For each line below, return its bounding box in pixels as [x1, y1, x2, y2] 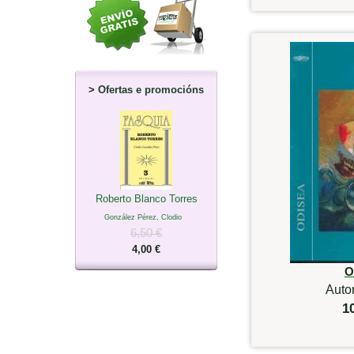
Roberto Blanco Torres [95, 192, 198, 205]
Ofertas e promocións [98, 83, 204, 96]
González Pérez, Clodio [104, 213, 182, 221]
